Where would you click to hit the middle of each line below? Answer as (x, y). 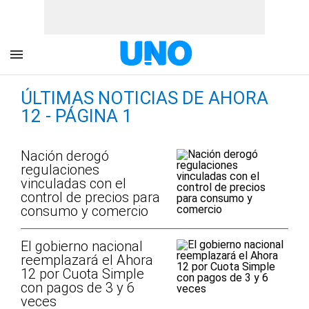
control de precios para (90, 197)
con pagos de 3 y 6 (78, 288)
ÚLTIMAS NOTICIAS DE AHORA (144, 98)
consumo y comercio (84, 211)
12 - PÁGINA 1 (77, 116)
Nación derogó (65, 156)
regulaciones (60, 170)
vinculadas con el (73, 183)
